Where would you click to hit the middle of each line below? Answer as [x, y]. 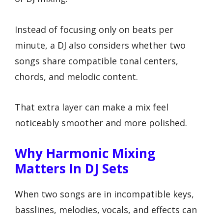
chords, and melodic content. [76, 76]
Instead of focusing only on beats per [94, 29]
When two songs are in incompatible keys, [104, 194]
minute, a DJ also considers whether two [100, 45]
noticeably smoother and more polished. [101, 123]
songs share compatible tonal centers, [96, 61]
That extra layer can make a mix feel [92, 107]
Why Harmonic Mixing [85, 153]
